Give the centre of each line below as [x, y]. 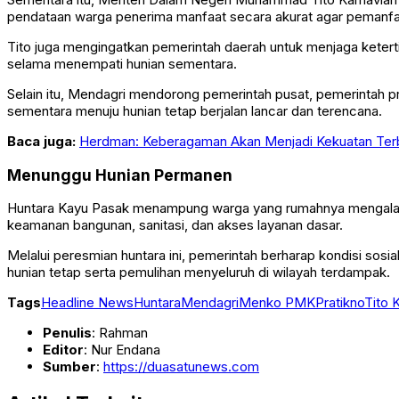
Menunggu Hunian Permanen [120, 175]
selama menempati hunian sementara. [122, 64]
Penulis [67, 333]
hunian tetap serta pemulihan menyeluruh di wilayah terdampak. [199, 273]
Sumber [69, 367]
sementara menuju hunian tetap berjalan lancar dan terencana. [195, 111]
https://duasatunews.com [181, 367]
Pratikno [340, 303]
